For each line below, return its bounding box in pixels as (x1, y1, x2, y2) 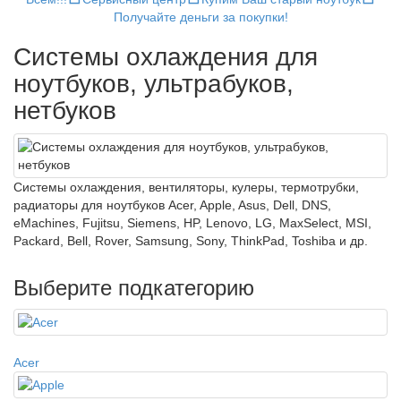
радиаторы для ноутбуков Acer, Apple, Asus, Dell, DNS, (13, 198, 331, 212)
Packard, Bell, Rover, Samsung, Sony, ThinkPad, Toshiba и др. (13, 234, 368, 248)
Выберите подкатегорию (13, 276, 254, 300)
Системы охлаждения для (13, 43, 318, 71)
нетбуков (13, 97, 116, 124)
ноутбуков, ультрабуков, (13, 70, 294, 98)
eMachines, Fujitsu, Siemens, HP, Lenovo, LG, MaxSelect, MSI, (13, 216, 371, 230)
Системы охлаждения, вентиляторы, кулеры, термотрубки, (13, 180, 359, 194)
